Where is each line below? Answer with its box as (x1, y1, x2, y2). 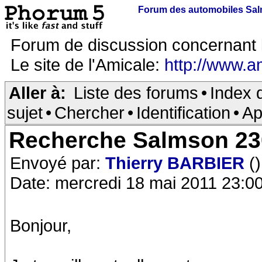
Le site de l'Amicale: (11, 55, 164, 74)
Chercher (54, 103, 125, 122)
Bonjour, (10, 216, 71, 235)
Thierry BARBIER (105, 153, 249, 173)
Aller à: (9, 83, 66, 102)
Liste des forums (74, 83, 198, 102)
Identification (136, 103, 230, 122)
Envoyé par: (10, 153, 105, 173)
